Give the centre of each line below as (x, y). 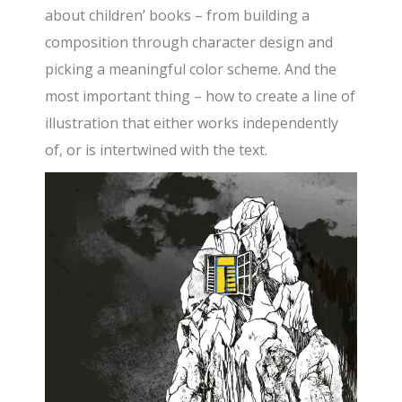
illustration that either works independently (192, 123)
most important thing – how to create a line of (201, 96)
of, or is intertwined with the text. (157, 150)
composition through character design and (189, 43)
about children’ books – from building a (178, 16)
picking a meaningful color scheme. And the (191, 70)
